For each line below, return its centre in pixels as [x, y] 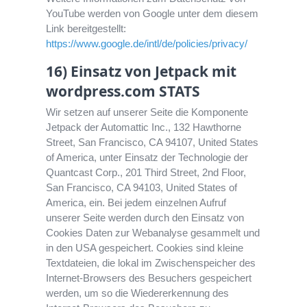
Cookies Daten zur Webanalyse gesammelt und [153, 233]
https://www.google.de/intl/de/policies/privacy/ [147, 44]
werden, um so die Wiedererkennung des [138, 293]
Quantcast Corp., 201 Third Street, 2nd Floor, [146, 173]
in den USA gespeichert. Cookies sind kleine [145, 248]
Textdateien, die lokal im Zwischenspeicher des [151, 263]
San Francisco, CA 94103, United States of [142, 188]
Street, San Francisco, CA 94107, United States [152, 143]
